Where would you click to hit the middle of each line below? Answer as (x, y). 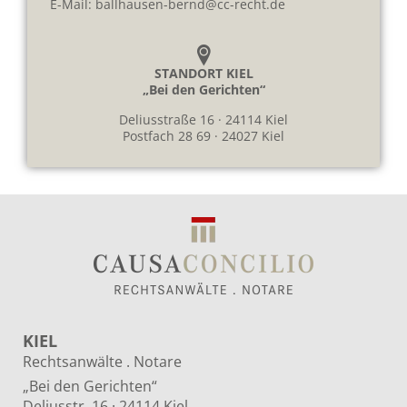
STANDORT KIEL (203, 74)
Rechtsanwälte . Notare (102, 361)
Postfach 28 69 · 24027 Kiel (203, 135)
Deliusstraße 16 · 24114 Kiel (203, 119)
